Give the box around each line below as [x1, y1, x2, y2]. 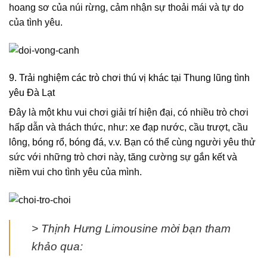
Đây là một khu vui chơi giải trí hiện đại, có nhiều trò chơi [9, 107, 249, 117]
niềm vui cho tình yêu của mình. [9, 166, 142, 177]
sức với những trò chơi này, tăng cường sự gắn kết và [9, 151, 237, 162]
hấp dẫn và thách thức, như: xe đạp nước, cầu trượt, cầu [9, 122, 248, 132]
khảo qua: [32, 240, 83, 253]
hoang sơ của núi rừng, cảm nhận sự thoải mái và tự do [9, 2, 244, 13]
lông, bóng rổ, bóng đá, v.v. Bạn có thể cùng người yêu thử [9, 136, 256, 147]
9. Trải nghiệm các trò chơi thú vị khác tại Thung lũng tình [9, 72, 250, 83]
